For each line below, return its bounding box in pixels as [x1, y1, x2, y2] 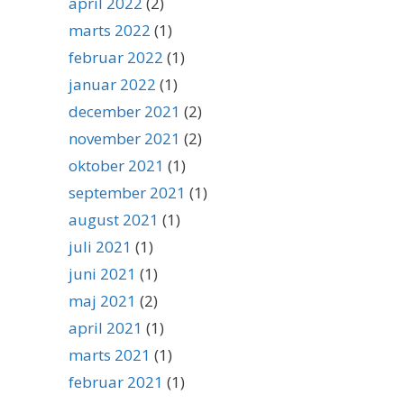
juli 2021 [69, 236, 132, 257]
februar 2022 [69, 47, 163, 68]
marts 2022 [69, 20, 151, 41]
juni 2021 [69, 263, 136, 284]
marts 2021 [69, 344, 151, 365]
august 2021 [69, 209, 159, 230]
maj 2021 [69, 290, 136, 311]
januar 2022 [69, 74, 156, 95]
